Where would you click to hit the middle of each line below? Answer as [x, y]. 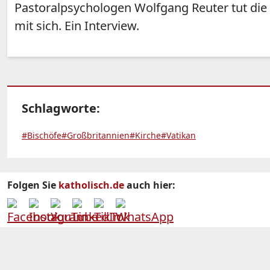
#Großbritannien [96, 136]
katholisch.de [91, 185]
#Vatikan [178, 136]
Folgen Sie [33, 185]
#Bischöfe [42, 136]
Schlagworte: [61, 108]
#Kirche [145, 136]
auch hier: [150, 185]
